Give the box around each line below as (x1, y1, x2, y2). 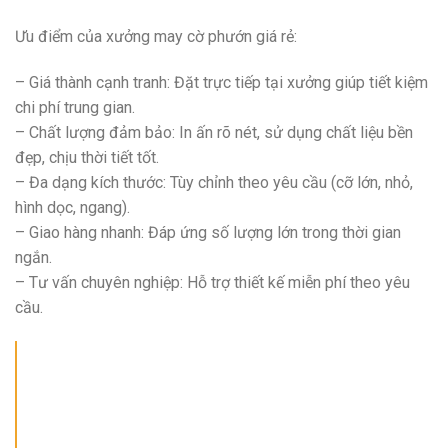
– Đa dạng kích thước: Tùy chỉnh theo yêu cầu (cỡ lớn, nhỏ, (15, 172, 413, 192)
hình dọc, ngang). (15, 197, 130, 217)
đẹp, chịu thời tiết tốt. (15, 147, 159, 167)
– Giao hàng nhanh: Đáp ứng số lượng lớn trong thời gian (15, 222, 401, 242)
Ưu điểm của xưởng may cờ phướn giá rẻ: (15, 26, 297, 46)
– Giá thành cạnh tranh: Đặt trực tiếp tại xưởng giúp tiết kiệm (15, 72, 428, 92)
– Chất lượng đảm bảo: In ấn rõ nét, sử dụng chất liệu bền (15, 122, 413, 142)
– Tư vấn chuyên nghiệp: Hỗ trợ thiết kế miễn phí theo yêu (15, 272, 410, 292)
